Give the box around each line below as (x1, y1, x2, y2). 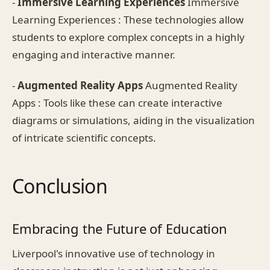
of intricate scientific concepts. (12, 130, 156, 145)
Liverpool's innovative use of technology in (12, 246, 215, 260)
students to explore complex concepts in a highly (12, 30, 245, 44)
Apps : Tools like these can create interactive (12, 95, 222, 110)
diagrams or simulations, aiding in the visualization (12, 113, 255, 127)
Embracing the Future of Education (12, 219, 227, 237)
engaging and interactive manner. (12, 47, 175, 61)
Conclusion (12, 172, 108, 199)
